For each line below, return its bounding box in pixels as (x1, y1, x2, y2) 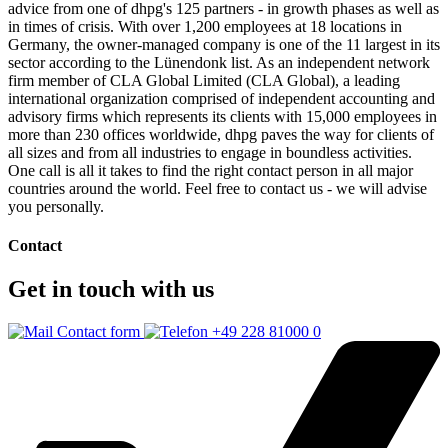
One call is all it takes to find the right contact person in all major (8, 161, 413, 179)
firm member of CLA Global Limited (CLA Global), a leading (8, 71, 400, 89)
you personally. (8, 197, 104, 215)
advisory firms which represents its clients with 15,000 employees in (8, 107, 437, 125)
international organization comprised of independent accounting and (8, 89, 435, 107)
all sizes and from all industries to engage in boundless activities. (8, 143, 412, 161)
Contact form (53, 322, 144, 340)
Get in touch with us (8, 276, 214, 303)
